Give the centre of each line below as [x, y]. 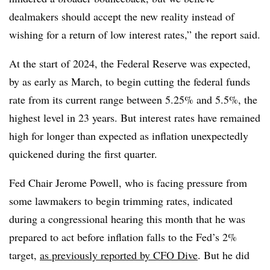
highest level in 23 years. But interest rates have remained [135, 117]
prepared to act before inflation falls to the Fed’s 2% [123, 237]
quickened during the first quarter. [83, 153]
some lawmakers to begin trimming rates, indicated [121, 200]
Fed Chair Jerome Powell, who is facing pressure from [128, 182]
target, [24, 255]
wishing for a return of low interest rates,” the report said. [135, 34]
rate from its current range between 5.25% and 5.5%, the [133, 99]
